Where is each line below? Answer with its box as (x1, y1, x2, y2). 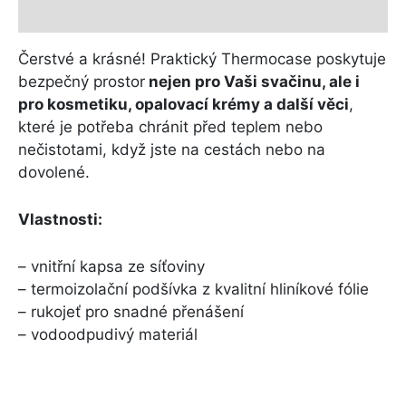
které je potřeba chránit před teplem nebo (18, 117, 323, 136)
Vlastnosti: (18, 210, 102, 229)
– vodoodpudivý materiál (18, 325, 198, 344)
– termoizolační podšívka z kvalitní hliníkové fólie (18, 280, 369, 299)
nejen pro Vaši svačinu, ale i (145, 72, 360, 91)
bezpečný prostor (18, 72, 145, 91)
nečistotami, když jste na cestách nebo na (18, 140, 325, 159)
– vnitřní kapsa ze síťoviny (18, 257, 205, 276)
